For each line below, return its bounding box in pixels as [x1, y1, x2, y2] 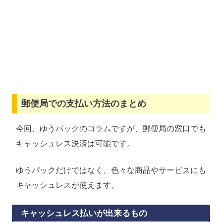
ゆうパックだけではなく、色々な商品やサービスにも [16, 166, 206, 174]
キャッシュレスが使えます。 [16, 180, 119, 189]
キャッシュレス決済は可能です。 [16, 139, 135, 148]
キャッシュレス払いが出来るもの [21, 209, 147, 219]
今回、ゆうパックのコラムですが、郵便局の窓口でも [16, 124, 206, 133]
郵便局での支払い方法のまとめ [21, 99, 146, 109]
